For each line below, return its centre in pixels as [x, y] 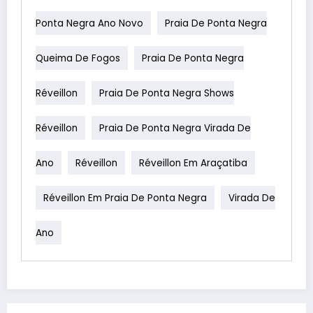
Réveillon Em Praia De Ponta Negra [125, 198]
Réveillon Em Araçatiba [193, 163]
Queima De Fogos [78, 58]
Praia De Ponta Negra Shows [167, 93]
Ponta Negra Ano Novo [89, 23]
